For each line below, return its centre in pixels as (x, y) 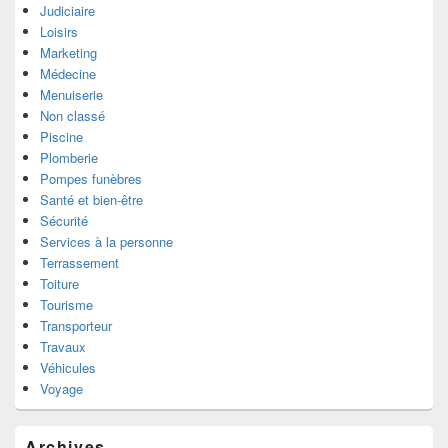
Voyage (61, 389)
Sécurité (64, 221)
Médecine (68, 74)
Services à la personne (106, 242)
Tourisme (66, 305)
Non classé (72, 116)
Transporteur (76, 326)
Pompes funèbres (91, 179)
